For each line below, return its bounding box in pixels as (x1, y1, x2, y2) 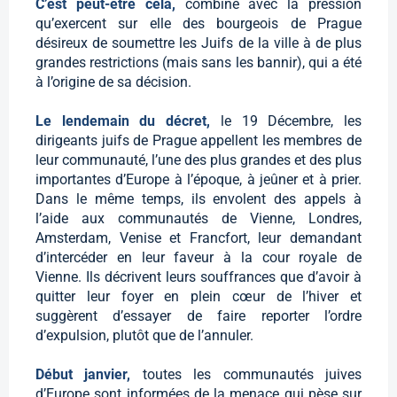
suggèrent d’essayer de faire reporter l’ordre (35, 307, 362, 325)
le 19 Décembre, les (220, 113, 362, 130)
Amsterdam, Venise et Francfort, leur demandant (35, 230, 362, 247)
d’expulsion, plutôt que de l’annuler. (35, 327, 253, 345)
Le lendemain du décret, (35, 113, 221, 130)
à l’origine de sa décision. (35, 74, 191, 91)
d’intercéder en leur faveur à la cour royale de (35, 249, 362, 267)
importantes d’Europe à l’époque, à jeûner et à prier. (35, 171, 362, 189)
